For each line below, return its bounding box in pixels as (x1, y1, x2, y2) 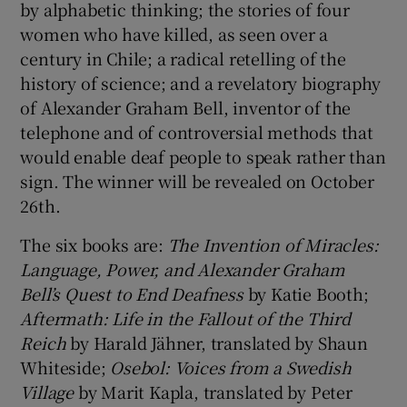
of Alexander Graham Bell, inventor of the (20, 94, 352, 119)
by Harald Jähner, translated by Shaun (70, 330, 368, 354)
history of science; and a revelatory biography (20, 70, 382, 94)
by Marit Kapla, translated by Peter (77, 379, 352, 403)
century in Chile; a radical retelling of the (20, 45, 346, 70)
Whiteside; (20, 354, 111, 379)
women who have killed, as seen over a (20, 21, 329, 45)
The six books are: (20, 232, 168, 256)
